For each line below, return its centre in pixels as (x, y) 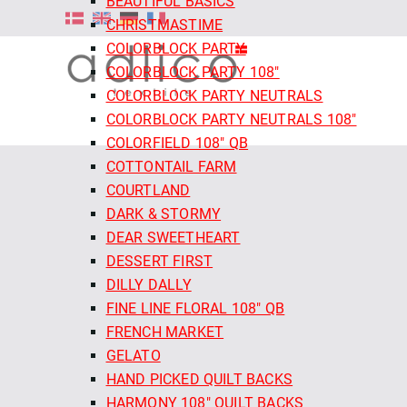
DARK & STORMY (164, 213)
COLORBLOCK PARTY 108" (193, 72)
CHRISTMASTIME (164, 25)
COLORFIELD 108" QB (177, 143)
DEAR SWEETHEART (173, 237)
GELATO (133, 355)
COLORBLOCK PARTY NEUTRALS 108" (231, 119)
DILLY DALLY (149, 284)
